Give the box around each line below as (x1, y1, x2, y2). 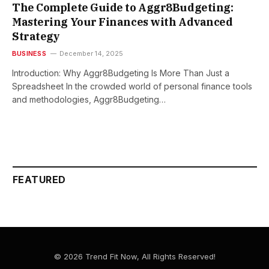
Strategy (12, 29, 60, 44)
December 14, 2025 (59, 49, 123, 58)
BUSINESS (12, 49, 46, 58)
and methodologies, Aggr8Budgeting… (12, 94, 166, 105)
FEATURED (13, 174, 66, 186)
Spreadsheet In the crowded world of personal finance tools (12, 81, 252, 92)
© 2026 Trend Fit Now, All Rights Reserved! (53, 252, 216, 262)
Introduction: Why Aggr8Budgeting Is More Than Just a (12, 68, 229, 79)
